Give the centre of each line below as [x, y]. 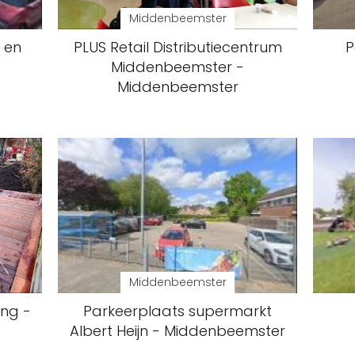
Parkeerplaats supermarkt [177, 311]
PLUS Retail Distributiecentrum [177, 47]
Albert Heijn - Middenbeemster [177, 331]
